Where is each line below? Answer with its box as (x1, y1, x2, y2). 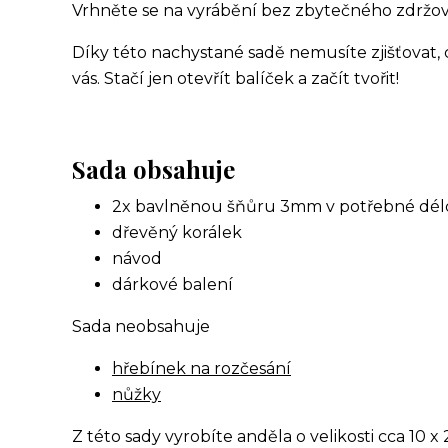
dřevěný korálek (112, 223, 242, 242)
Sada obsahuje (72, 153, 235, 185)
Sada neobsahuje (72, 317, 210, 336)
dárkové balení (112, 275, 233, 294)
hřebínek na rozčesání (112, 359, 291, 378)
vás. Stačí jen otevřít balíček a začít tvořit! (72, 69, 399, 88)
